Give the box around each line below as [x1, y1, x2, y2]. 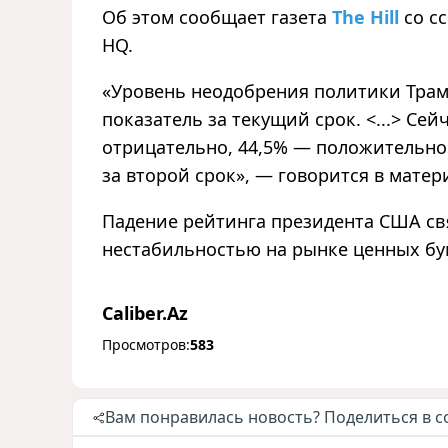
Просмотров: [102, 335, 190, 355]
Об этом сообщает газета [102, 5, 332, 30]
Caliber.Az [102, 301, 188, 326]
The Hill [332, 5, 399, 30]
